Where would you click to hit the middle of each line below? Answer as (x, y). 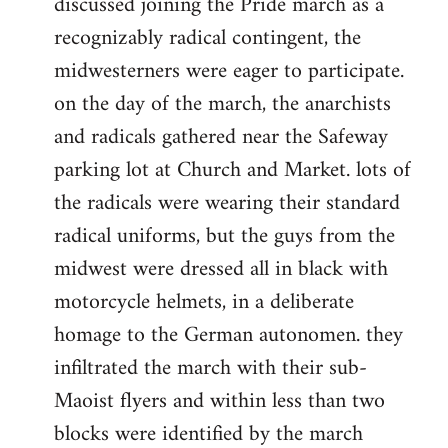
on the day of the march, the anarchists (222, 105)
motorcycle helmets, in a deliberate (204, 303)
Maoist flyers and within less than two (219, 402)
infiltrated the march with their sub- (210, 369)
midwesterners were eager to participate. (229, 72)
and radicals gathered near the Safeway (221, 138)
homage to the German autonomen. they (228, 336)
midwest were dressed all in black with (221, 270)
